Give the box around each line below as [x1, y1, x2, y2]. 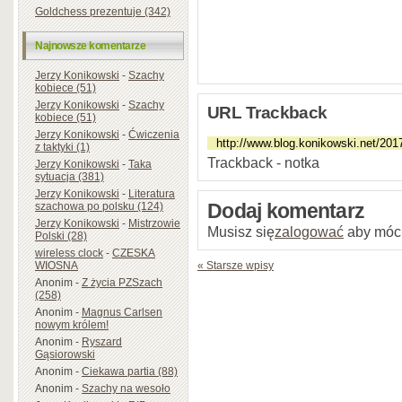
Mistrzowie [128, 216, 180, 230]
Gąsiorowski [35, 347, 95, 361]
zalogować [275, 223, 344, 240]
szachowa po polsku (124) [35, 199, 163, 213]
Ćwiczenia [128, 127, 179, 141]
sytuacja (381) [35, 170, 104, 183]
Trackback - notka [207, 154, 319, 170]
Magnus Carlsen [82, 305, 162, 319]
